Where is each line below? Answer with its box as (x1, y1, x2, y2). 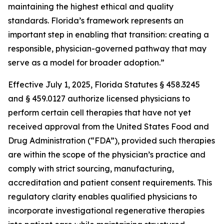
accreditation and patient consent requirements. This (8, 177, 212, 187)
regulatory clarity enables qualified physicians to (8, 191, 197, 201)
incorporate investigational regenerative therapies (8, 205, 204, 215)
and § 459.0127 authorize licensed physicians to (8, 93, 190, 103)
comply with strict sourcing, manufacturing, (8, 163, 174, 173)
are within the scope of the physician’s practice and (8, 149, 205, 159)
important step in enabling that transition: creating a (8, 29, 209, 39)
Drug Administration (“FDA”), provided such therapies (8, 135, 215, 145)
